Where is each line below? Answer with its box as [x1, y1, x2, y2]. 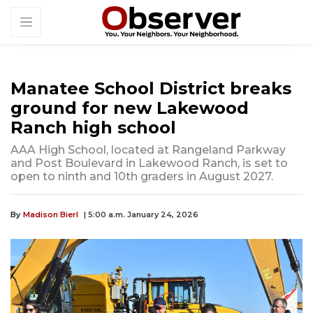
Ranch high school [10, 117, 176, 138]
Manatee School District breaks [10, 78, 291, 99]
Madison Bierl [23, 210, 78, 220]
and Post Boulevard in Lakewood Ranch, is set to [10, 156, 288, 170]
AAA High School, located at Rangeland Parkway [10, 143, 286, 157]
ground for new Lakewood [10, 98, 249, 119]
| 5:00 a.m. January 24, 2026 [84, 210, 198, 220]
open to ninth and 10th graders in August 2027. [10, 170, 273, 184]
